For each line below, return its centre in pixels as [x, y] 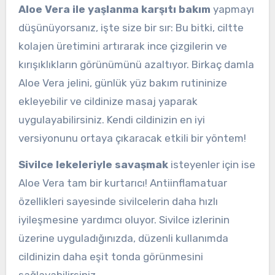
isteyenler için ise [211, 164]
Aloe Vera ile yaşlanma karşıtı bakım [118, 10]
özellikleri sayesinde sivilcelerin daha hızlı [118, 201]
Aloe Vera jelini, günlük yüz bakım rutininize [122, 83]
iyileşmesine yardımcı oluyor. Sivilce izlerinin [124, 219]
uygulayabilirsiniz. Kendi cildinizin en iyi [111, 120]
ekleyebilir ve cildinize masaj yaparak [108, 102]
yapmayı [232, 10]
